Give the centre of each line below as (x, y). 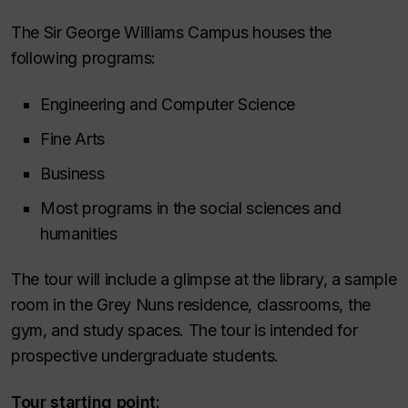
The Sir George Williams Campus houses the (172, 32)
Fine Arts (73, 138)
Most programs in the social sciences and (191, 208)
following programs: (84, 58)
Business (72, 173)
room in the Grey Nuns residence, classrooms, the (191, 305)
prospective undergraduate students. (145, 356)
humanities (79, 233)
